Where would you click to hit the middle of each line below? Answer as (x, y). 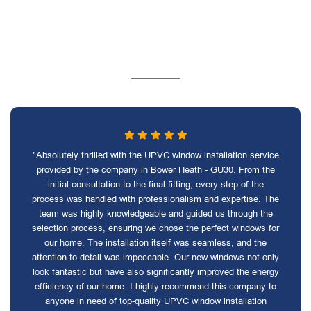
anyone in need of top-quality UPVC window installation (155, 301)
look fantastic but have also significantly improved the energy (155, 272)
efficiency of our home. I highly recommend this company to (155, 286)
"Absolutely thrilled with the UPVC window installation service (155, 155)
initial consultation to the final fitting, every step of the (155, 184)
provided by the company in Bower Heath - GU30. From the (155, 170)
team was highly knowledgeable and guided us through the (155, 213)
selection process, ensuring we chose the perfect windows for (155, 228)
